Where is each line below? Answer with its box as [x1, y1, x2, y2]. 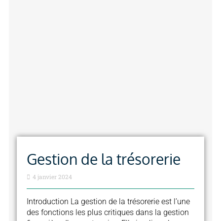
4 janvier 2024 [31, 172, 73, 181]
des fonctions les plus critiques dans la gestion [27, 207, 189, 217]
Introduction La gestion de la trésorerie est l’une [27, 196, 190, 206]
